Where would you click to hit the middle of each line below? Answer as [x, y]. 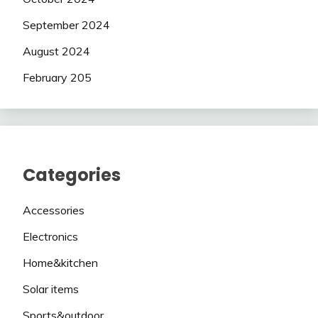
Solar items [51, 289]
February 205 [57, 77]
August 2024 [56, 51]
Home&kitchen [60, 263]
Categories [72, 175]
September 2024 [66, 25]
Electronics [50, 237]
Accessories [54, 210]
